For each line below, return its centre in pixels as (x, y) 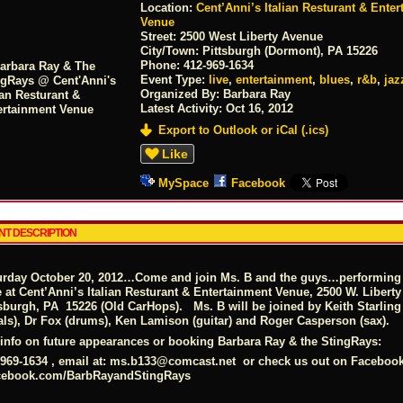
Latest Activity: (184, 108)
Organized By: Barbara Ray (216, 94)
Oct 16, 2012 (260, 108)
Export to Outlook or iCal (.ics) (244, 130)
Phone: (162, 65)
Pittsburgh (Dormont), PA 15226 (291, 50)
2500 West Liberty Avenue (252, 36)
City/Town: (172, 50)
